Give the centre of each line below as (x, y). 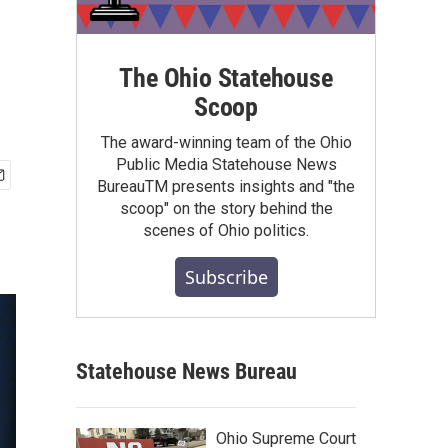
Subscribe (226, 276)
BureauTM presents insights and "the (226, 186)
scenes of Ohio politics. (226, 230)
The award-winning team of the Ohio (226, 142)
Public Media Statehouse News (226, 164)
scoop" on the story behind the (226, 208)
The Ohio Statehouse (226, 77)
